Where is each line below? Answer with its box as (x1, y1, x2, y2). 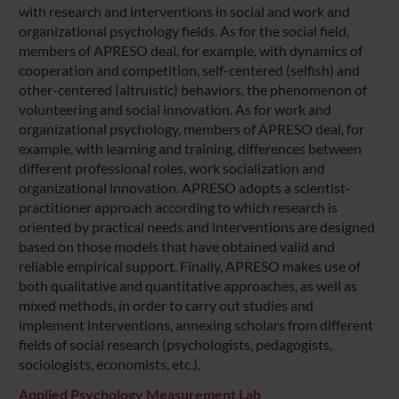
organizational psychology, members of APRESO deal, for (18, 119, 364, 137)
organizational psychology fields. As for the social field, (18, 21, 349, 39)
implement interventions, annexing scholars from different (18, 315, 373, 333)
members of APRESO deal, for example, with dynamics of (18, 41, 362, 59)
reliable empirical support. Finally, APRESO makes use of (18, 256, 361, 274)
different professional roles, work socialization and (18, 159, 325, 176)
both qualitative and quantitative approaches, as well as (18, 276, 357, 294)
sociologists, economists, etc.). (18, 354, 200, 372)
